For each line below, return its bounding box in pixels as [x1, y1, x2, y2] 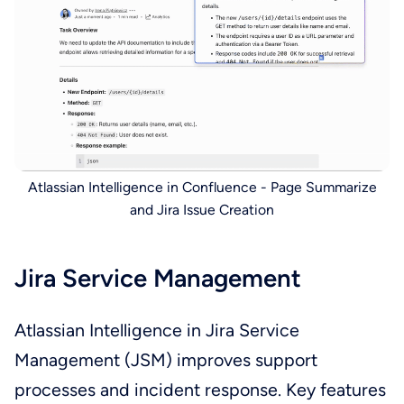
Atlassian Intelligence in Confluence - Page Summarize [27, 179, 377, 197]
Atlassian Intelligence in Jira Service [14, 318, 299, 341]
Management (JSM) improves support [14, 348, 317, 371]
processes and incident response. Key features [14, 378, 386, 400]
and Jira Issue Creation [130, 201, 274, 219]
